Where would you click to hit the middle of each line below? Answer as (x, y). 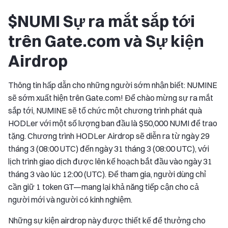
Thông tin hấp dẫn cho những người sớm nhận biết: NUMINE (113, 85)
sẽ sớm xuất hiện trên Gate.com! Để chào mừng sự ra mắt (111, 97)
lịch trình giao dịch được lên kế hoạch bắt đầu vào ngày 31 (110, 161)
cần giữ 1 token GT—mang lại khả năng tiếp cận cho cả (104, 187)
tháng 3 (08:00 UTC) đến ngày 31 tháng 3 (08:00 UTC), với (109, 148)
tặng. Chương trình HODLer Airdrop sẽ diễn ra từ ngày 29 (109, 136)
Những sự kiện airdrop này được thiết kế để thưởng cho (107, 220)
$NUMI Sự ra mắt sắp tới (102, 21)
